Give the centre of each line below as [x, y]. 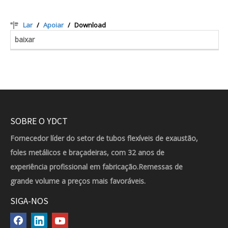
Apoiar [53, 25]
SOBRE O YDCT [39, 121]
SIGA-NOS [29, 201]
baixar [25, 39]
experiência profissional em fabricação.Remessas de [96, 167]
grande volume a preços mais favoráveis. [78, 181]
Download [90, 25]
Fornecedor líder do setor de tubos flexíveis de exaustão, [104, 138]
